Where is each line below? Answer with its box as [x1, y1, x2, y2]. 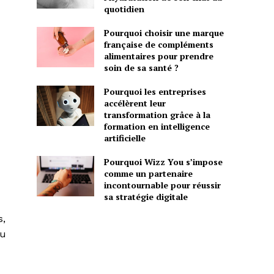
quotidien [103, 3, 144, 15]
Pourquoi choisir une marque [103, 27, 224, 39]
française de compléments [103, 39, 213, 51]
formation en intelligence [103, 120, 210, 133]
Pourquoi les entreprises [103, 86, 206, 98]
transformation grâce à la [103, 109, 210, 121]
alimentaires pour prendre [103, 50, 213, 62]
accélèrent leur [103, 97, 166, 109]
